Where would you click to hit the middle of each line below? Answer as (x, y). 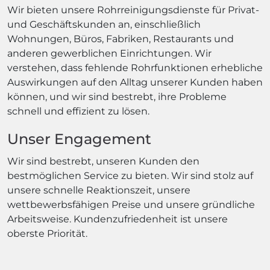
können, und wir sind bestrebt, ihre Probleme (117, 96)
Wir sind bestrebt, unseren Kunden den (103, 161)
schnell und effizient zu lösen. (78, 111)
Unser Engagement (79, 139)
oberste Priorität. (47, 233)
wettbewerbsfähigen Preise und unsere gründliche (131, 204)
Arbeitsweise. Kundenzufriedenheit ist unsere (118, 219)
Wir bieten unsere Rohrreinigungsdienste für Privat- (133, 10)
